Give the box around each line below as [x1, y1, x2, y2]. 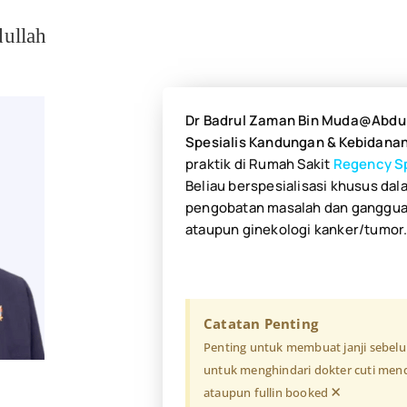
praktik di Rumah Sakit [185, 154, 333, 174]
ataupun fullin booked [203, 384, 329, 401]
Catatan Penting [203, 314, 318, 333]
